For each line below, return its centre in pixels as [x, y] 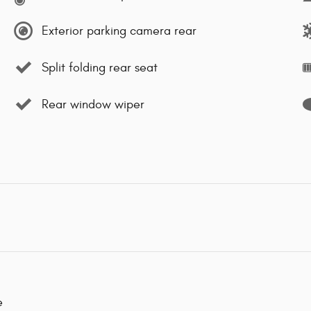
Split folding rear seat [100, 67]
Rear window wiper [93, 104]
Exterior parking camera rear [119, 31]
